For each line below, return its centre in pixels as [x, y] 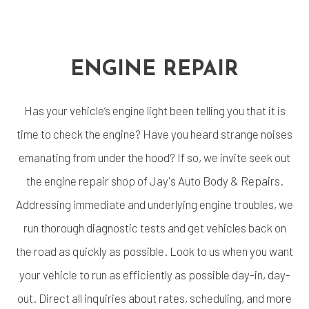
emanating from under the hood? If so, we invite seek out [154, 157]
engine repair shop [89, 180]
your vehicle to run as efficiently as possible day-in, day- [154, 274]
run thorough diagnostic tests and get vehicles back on [154, 227]
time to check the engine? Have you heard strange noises [154, 133]
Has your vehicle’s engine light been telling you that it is [154, 110]
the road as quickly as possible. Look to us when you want [154, 251]
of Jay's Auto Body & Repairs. [209, 180]
